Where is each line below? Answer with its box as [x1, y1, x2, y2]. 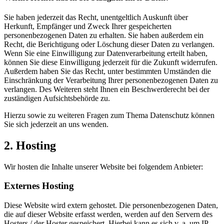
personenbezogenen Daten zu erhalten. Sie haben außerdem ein [4, 30, 203, 39]
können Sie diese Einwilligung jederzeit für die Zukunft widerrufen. [4, 57, 217, 66]
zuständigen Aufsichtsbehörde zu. [4, 93, 110, 102]
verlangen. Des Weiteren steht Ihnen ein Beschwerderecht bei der [4, 84, 209, 93]
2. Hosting [4, 138, 56, 152]
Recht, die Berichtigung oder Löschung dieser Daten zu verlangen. [4, 39, 214, 48]
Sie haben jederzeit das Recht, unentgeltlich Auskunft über [4, 12, 188, 21]
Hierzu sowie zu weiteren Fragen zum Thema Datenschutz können [4, 110, 214, 119]
